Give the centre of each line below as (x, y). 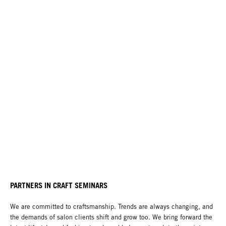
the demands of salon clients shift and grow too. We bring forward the (111, 217)
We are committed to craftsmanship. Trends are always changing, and (111, 207)
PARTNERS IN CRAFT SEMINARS (59, 185)
